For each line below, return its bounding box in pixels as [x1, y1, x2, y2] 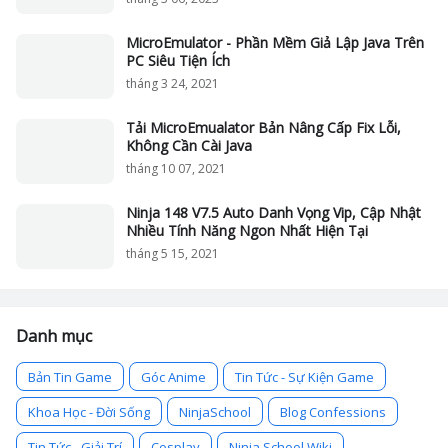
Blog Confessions [280, 403, 386, 421]
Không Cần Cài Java [126, 136, 252, 155]
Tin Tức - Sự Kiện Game [235, 368, 374, 386]
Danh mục [16, 325, 92, 347]
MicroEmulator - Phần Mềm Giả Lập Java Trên [126, 33, 424, 52]
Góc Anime [141, 368, 206, 386]
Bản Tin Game [28, 368, 112, 386]
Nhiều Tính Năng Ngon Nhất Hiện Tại [126, 221, 368, 240]
